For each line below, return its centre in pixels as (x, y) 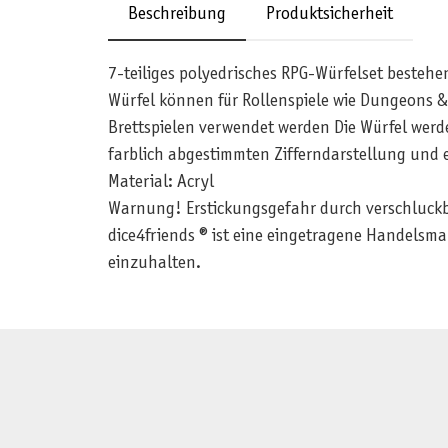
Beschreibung (176, 15)
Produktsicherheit (329, 15)
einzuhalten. (154, 264)
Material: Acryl (160, 183)
